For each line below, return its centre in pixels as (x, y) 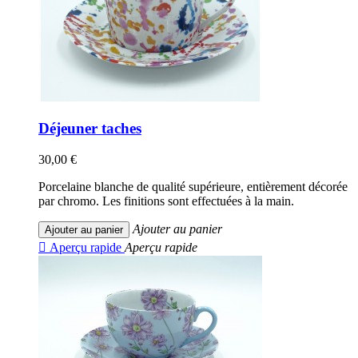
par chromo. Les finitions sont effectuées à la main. (166, 201)
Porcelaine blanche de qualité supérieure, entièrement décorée (193, 186)
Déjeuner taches (90, 128)
